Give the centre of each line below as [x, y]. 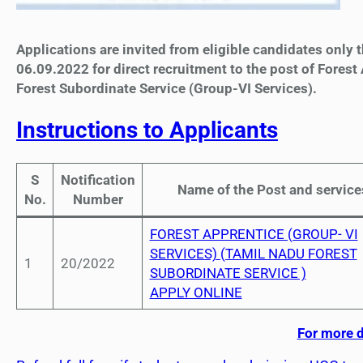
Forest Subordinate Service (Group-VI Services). [167, 89]
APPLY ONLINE [196, 293]
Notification [98, 180]
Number [98, 200]
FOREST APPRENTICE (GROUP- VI [254, 235]
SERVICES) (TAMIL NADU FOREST [253, 254]
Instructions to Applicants [147, 130]
